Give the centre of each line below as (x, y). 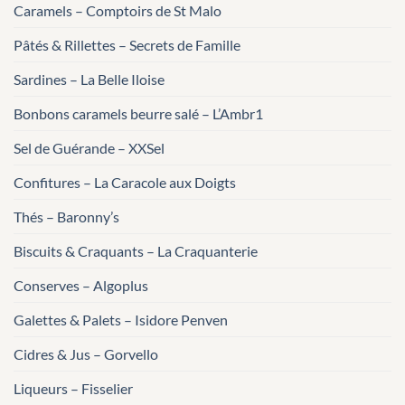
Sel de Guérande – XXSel (89, 147)
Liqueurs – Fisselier (73, 388)
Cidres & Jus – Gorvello (86, 353)
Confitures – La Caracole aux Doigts (125, 182)
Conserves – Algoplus (81, 285)
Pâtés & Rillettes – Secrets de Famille (127, 44)
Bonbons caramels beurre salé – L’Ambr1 (138, 113)
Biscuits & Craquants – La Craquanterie (136, 250)
